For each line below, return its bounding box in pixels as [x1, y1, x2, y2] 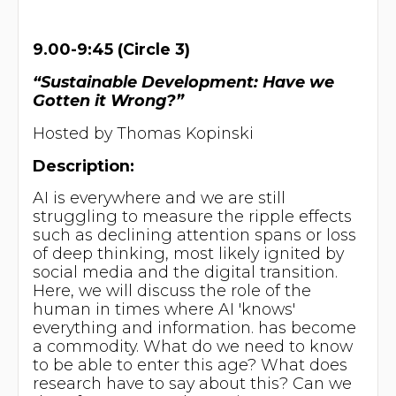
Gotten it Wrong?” [32, 90, 184, 110]
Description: [32, 156, 134, 175]
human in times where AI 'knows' [32, 300, 295, 319]
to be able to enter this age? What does [32, 355, 347, 375]
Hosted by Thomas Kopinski [32, 123, 254, 142]
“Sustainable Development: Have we [32, 72, 334, 91]
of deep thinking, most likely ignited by [32, 244, 344, 263]
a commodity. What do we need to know [32, 337, 353, 356]
